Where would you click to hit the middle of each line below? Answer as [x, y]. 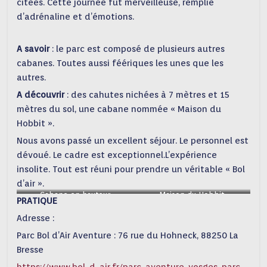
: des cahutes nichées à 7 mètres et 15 [147, 95]
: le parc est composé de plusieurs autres [139, 49]
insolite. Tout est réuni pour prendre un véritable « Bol [131, 169]
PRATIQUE [37, 201]
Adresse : [36, 218]
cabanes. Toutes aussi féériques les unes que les [120, 63]
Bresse [30, 250]
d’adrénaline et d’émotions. [76, 17]
